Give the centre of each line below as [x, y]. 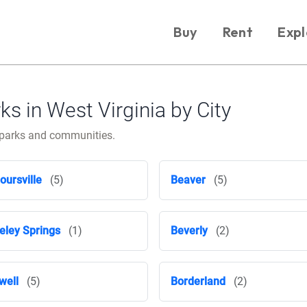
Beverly [189, 231]
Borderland [198, 281]
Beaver [188, 180]
